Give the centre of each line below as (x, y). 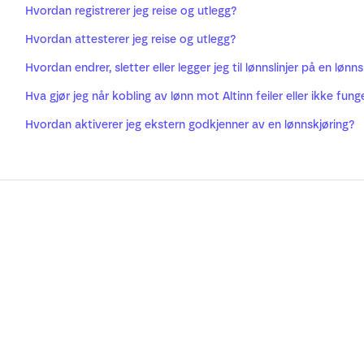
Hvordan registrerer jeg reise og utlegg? (131, 11)
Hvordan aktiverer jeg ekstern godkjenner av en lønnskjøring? (190, 125)
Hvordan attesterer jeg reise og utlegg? (130, 40)
